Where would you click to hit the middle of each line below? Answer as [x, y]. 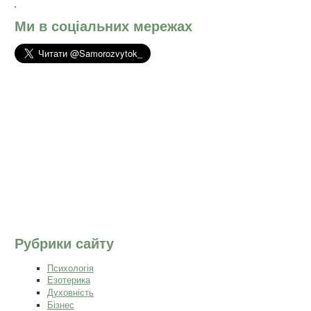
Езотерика [68, 280]
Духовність [70, 292]
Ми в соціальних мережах [104, 27]
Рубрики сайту [65, 244]
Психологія [70, 268]
